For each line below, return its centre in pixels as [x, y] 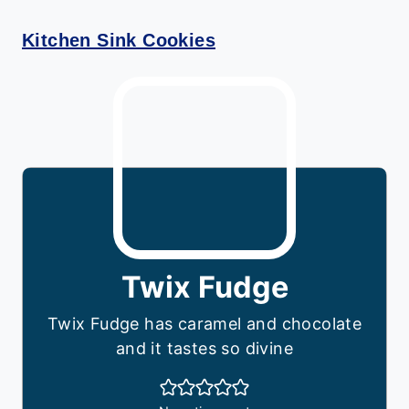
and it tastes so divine [204, 349]
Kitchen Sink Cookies [119, 41]
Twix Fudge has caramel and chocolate [204, 324]
